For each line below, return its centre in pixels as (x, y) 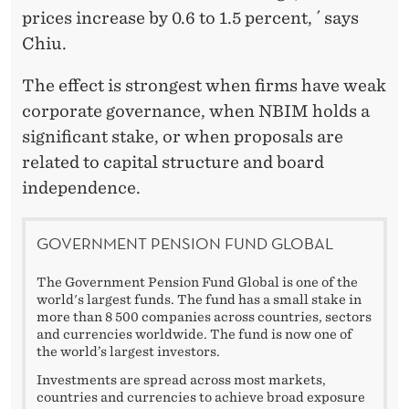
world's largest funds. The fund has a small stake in (199, 300)
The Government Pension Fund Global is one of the (197, 283)
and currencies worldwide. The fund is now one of (194, 335)
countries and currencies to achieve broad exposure (201, 398)
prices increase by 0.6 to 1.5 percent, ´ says (190, 17)
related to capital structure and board (173, 162)
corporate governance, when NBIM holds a (196, 110)
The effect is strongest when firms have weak (204, 85)
